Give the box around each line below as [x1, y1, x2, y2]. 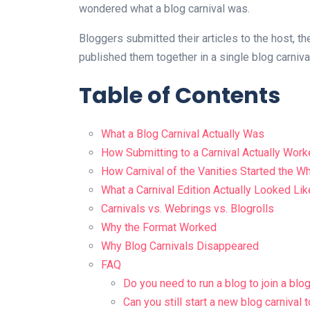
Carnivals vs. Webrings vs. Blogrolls [101, 202, 274, 216]
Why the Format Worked [101, 221, 217, 235]
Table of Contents [79, 80, 280, 111]
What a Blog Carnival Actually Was [101, 127, 264, 141]
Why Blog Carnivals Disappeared [101, 239, 259, 253]
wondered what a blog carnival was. [79, 2, 250, 16]
